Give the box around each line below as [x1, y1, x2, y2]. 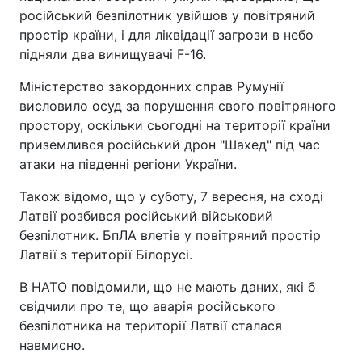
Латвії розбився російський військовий [19, 208, 273, 224]
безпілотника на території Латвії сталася [19, 318, 282, 334]
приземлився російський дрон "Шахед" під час [19, 137, 320, 153]
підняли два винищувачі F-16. [19, 46, 206, 62]
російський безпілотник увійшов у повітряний [19, 7, 315, 23]
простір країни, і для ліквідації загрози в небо [19, 27, 314, 43]
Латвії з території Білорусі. [19, 246, 192, 263]
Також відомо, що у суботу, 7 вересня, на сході [19, 188, 323, 204]
